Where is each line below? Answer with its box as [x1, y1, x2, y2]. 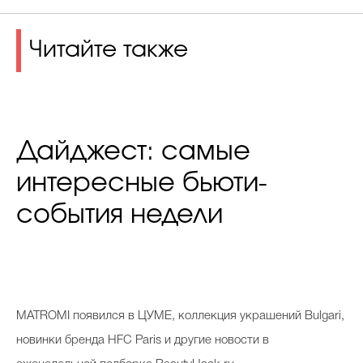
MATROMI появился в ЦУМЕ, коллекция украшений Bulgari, [16, 310, 344, 322]
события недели [16, 201, 223, 228]
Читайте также [29, 39, 188, 62]
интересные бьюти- [16, 169, 267, 196]
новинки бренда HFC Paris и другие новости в [16, 334, 269, 346]
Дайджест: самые [16, 138, 250, 164]
